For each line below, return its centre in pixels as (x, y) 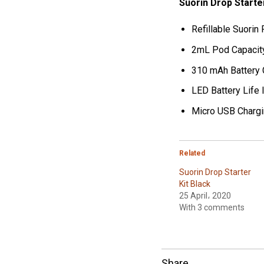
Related (192, 153)
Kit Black (195, 184)
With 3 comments (212, 207)
